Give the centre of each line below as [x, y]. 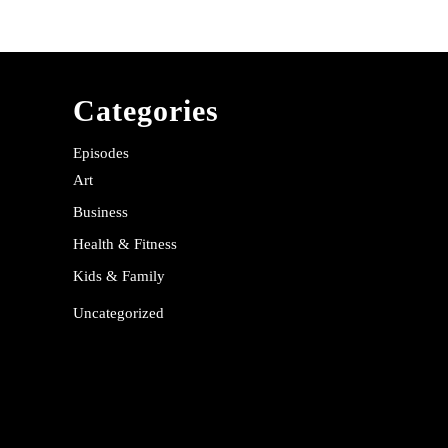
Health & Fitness [125, 244]
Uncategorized [118, 313]
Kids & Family [119, 276]
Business [100, 212]
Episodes [101, 153]
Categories [146, 110]
